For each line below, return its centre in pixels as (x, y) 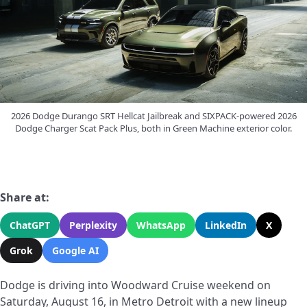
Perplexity (93, 225)
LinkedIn (226, 225)
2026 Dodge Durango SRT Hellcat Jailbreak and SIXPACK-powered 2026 (153, 116)
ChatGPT (30, 225)
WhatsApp (161, 225)
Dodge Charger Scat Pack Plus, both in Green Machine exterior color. (153, 128)
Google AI (75, 251)
